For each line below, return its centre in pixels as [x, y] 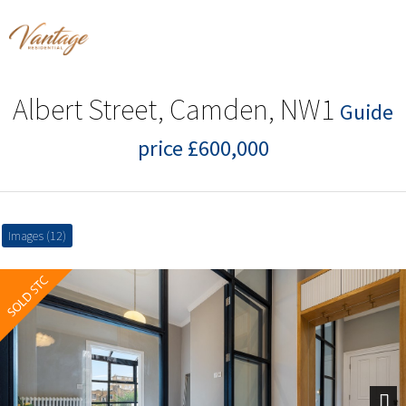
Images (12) [37, 235]
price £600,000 [203, 148]
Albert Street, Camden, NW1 [176, 109]
